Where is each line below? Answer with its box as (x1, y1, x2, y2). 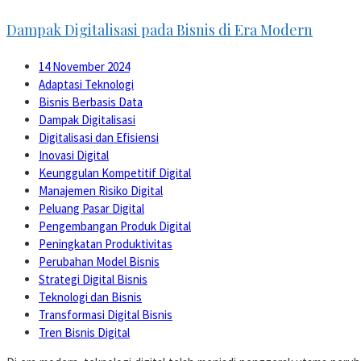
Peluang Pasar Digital (39, 200, 144, 216)
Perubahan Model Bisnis (39, 253, 160, 269)
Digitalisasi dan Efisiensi (39, 129, 159, 145)
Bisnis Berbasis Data (39, 93, 143, 110)
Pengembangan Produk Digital (39, 218, 191, 234)
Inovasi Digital (39, 147, 109, 163)
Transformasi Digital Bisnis (39, 306, 172, 322)
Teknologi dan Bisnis (39, 288, 142, 305)
